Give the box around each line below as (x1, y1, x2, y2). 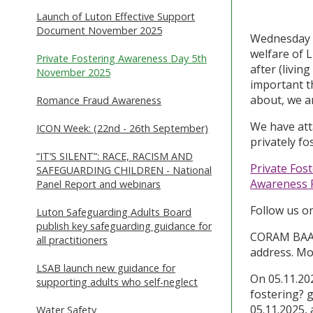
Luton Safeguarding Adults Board (36, 205, 191, 219)
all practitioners (36, 233, 108, 247)
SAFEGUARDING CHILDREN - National (36, 163, 212, 177)
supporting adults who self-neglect (36, 275, 198, 289)
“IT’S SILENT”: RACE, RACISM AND (36, 149, 193, 163)
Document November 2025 (36, 23, 162, 37)
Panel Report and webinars (36, 177, 161, 191)
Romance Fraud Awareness (36, 93, 161, 107)
